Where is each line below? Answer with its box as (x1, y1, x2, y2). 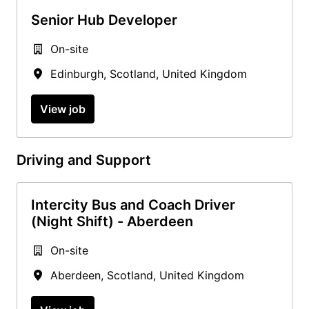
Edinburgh (50, 66, 103, 81)
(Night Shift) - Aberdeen (31, 212, 193, 230)
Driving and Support (17, 151, 151, 168)
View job (40, 101, 86, 116)
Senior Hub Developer (31, 11, 177, 28)
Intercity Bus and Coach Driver (31, 196, 235, 213)
